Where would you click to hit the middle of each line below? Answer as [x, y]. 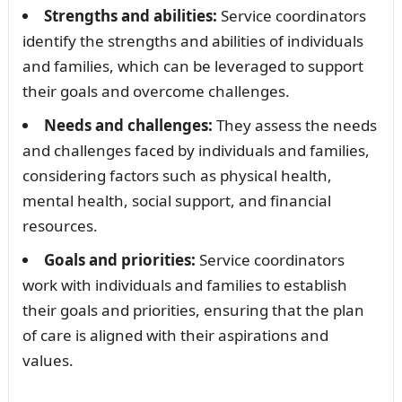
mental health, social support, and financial [176, 201]
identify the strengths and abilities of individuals [192, 41]
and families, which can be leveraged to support [192, 66]
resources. [60, 226]
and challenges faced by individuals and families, [196, 151]
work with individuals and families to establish [184, 285]
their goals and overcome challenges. [156, 92]
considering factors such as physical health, [177, 176]
